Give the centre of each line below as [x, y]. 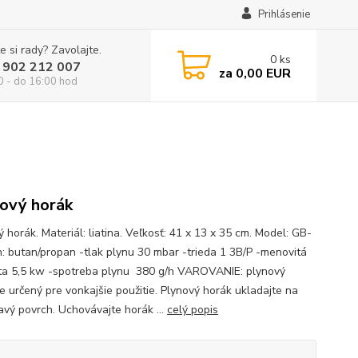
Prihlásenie [284, 14]
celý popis [192, 310]
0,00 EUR [261, 73]
